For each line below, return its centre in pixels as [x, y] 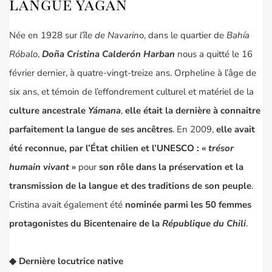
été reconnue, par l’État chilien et [79, 148]
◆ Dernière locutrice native [66, 261]
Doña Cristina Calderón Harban [108, 54]
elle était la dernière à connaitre [193, 111]
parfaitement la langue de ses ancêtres [91, 130]
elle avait [234, 130]
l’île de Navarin [109, 36]
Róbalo [23, 54]
